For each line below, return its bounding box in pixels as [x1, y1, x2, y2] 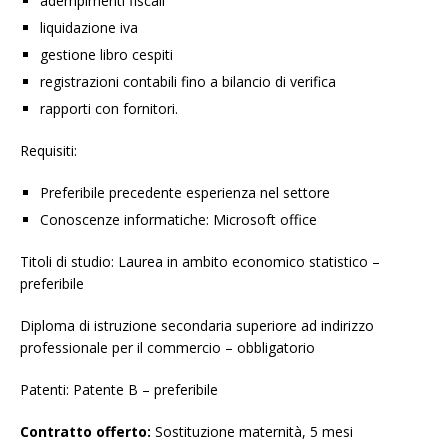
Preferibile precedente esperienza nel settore [40, 183, 330, 203]
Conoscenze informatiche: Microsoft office [40, 210, 317, 230]
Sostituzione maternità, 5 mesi [151, 422, 353, 442]
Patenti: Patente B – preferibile [20, 380, 218, 400]
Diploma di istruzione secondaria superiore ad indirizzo [20, 316, 374, 336]
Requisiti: [20, 141, 77, 161]
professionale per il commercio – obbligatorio [20, 338, 315, 358]
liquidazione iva [40, 18, 138, 38]
